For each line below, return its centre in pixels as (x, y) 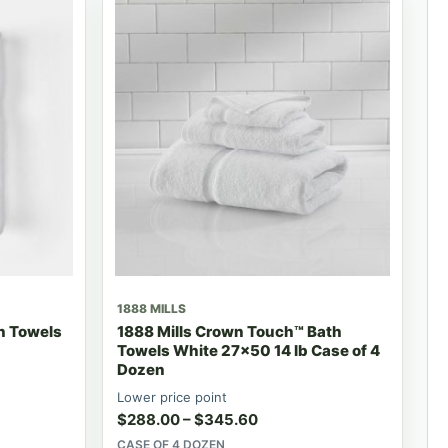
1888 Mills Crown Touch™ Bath (229, 331)
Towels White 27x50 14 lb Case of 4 (248, 350)
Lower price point (171, 396)
